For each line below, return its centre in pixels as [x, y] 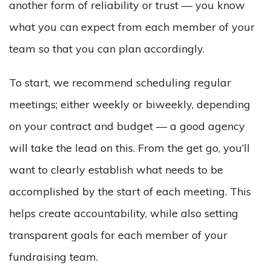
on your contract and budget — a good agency [127, 126]
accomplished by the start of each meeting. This [130, 191]
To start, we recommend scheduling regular [120, 83]
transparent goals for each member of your [118, 235]
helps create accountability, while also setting [124, 213]
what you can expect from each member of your [132, 27]
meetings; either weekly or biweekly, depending [130, 104]
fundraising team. [55, 257]
